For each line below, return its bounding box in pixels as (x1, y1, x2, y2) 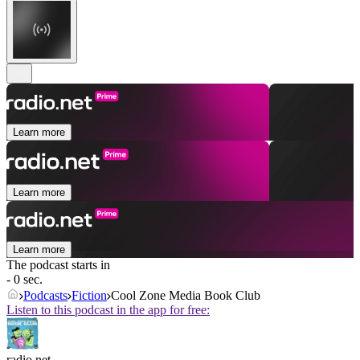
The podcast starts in (6, 258, 110, 272)
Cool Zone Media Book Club (111, 288, 260, 303)
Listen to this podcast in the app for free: (6, 303, 210, 317)
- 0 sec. (6, 272, 43, 287)
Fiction (72, 288, 107, 303)
